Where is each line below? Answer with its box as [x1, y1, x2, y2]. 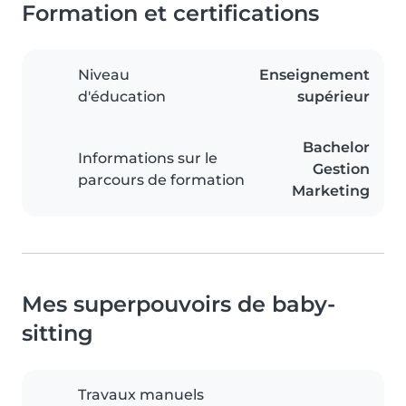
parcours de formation [78, 171, 245, 189]
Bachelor [303, 139, 370, 157]
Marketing [292, 182, 370, 200]
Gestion [313, 160, 370, 179]
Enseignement [259, 66, 370, 84]
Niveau [78, 66, 130, 84]
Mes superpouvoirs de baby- [22, 291, 335, 318]
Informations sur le [78, 150, 217, 168]
